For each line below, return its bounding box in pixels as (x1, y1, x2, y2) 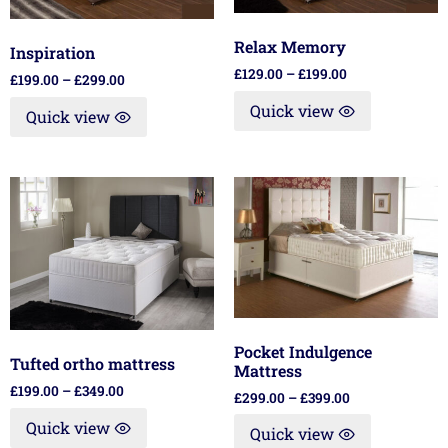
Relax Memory (234, 36, 346, 58)
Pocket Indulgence (234, 340, 372, 362)
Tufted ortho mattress (10, 352, 175, 374)
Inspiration (10, 41, 95, 63)
